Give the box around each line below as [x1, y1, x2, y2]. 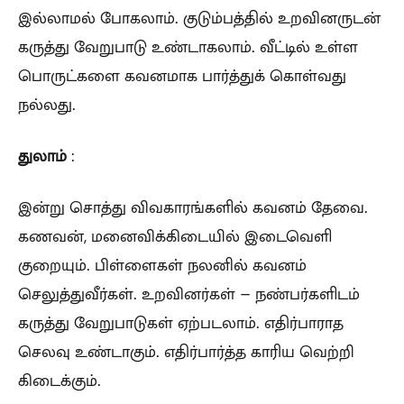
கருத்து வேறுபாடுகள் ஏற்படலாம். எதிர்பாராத [18, 311, 344, 334]
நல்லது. [18, 93, 76, 115]
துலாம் [18, 144, 67, 167]
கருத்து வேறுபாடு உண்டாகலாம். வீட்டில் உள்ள [18, 35, 358, 58]
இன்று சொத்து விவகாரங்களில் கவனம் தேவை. [18, 196, 368, 218]
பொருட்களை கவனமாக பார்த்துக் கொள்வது [18, 64, 346, 87]
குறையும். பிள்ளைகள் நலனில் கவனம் [18, 253, 307, 276]
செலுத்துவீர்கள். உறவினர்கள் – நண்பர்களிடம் [18, 282, 360, 305]
